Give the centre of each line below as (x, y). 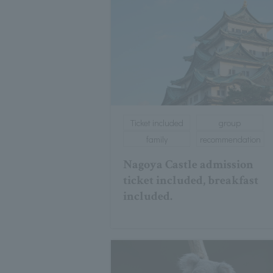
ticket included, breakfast (191, 181)
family (157, 140)
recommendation (230, 140)
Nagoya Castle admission (189, 165)
